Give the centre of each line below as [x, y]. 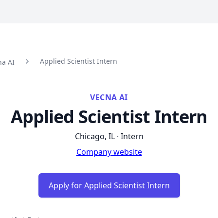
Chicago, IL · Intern [109, 136]
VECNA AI [109, 97]
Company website [109, 152]
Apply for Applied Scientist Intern [109, 185]
